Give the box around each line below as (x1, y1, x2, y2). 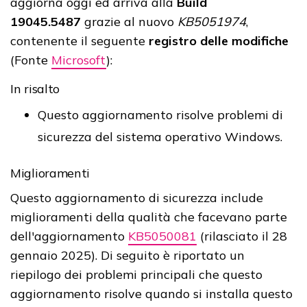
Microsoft (51, 51, 106, 68)
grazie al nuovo (84, 13, 177, 29)
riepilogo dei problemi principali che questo (10, 266, 262, 282)
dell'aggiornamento (10, 228, 128, 244)
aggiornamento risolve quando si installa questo (10, 285, 293, 302)
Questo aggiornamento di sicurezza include (10, 189, 263, 206)
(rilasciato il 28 (197, 228, 287, 244)
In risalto (10, 80, 60, 97)
